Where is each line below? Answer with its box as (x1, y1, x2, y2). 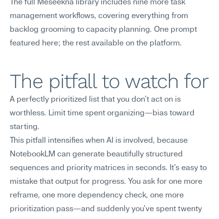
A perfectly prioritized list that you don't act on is (10, 96, 181, 104)
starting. (10, 123, 40, 131)
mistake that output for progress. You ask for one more (10, 178, 202, 186)
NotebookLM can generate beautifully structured (10, 151, 183, 158)
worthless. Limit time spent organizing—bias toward (10, 109, 195, 117)
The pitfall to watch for (10, 69, 209, 93)
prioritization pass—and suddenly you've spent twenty (10, 205, 202, 213)
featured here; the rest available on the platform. (10, 40, 182, 47)
